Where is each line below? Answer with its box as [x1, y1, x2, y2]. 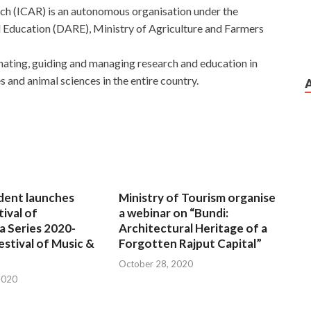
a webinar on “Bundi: [119, 205, 229, 221]
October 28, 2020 [119, 258, 194, 269]
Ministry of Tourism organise [119, 190, 276, 205]
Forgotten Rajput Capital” [119, 236, 262, 251]
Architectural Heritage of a [119, 221, 268, 236]
